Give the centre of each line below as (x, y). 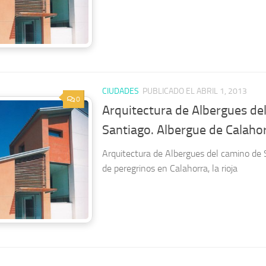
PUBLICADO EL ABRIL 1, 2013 (195, 91)
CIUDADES (121, 91)
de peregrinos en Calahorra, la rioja (170, 168)
